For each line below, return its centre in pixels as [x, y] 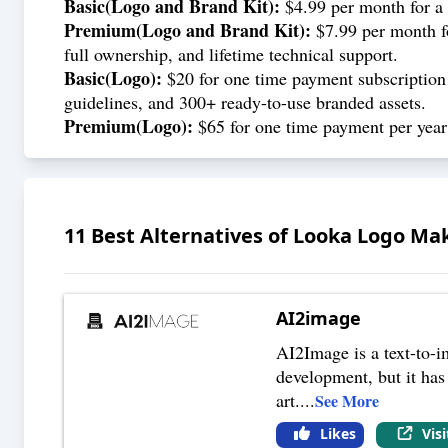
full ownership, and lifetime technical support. [231, 54]
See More [347, 400]
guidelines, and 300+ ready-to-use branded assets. [245, 102]
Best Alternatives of [189, 235]
